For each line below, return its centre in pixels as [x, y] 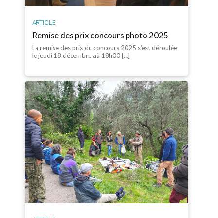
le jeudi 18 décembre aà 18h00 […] [81, 55]
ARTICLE [44, 22]
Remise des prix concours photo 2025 [100, 35]
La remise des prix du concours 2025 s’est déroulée [105, 47]
